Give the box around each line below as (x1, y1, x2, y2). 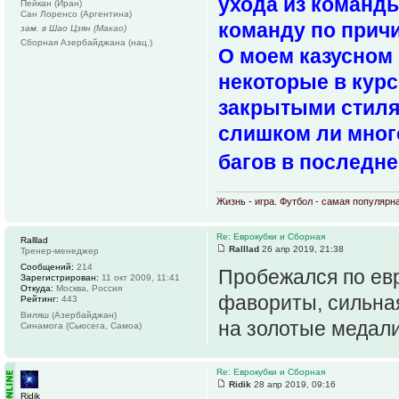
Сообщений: (20, 261, 74, 272)
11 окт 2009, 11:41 (99, 272, 180, 282)
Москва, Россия (53, 282, 122, 293)
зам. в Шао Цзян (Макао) (20, 22, 126, 33)
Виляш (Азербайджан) (20, 309, 117, 320)
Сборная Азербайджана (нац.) (20, 37, 152, 47)
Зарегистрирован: (20, 272, 99, 282)
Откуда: (20, 282, 53, 293)
